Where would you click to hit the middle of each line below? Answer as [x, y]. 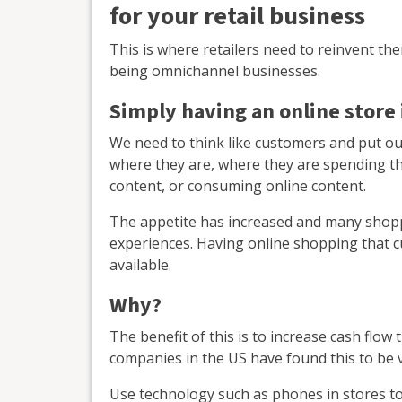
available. [140, 264]
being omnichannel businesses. [215, 70]
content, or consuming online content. [238, 185]
